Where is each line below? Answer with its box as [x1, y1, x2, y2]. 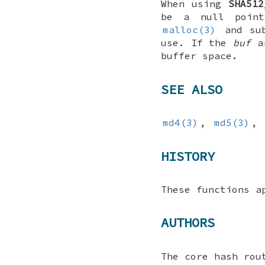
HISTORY [161, 147, 215, 164]
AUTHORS [161, 214, 215, 231]
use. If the [161, 37, 233, 49]
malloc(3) [163, 24, 216, 36]
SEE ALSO [161, 80, 222, 98]
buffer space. [161, 50, 238, 62]
